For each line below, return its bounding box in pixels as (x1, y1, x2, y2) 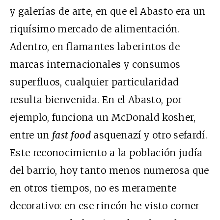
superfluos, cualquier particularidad (10, 76, 179, 88)
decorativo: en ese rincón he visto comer (10, 200, 200, 212)
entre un (10, 129, 53, 141)
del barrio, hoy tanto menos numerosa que (10, 165, 209, 176)
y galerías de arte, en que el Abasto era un (10, 5, 206, 17)
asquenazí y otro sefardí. (91, 129, 208, 141)
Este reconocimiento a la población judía (10, 147, 203, 159)
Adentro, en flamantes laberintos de (10, 41, 180, 53)
